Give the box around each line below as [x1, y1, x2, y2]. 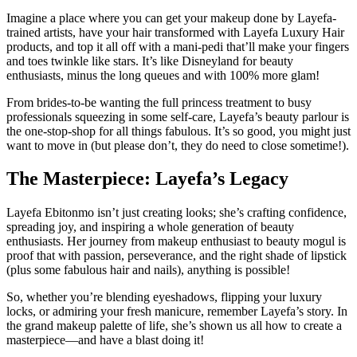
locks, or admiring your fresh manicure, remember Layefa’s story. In [6, 304, 347, 319]
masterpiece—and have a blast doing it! [6, 333, 204, 347]
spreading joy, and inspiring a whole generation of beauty [6, 220, 294, 234]
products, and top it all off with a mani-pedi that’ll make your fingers [6, 39, 349, 53]
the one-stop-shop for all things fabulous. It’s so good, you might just [6, 124, 351, 138]
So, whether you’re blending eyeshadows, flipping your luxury [6, 290, 322, 304]
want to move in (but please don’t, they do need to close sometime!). [6, 138, 349, 152]
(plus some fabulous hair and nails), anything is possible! [6, 263, 290, 277]
